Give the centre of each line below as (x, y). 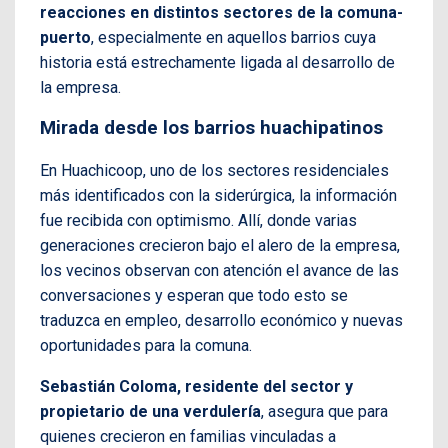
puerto (65, 37)
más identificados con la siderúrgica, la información (218, 196)
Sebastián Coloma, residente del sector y (196, 387)
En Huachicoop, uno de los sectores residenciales (214, 171)
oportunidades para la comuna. (146, 346)
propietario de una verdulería (150, 412)
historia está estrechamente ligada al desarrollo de (217, 62)
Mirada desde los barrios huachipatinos (211, 128)
